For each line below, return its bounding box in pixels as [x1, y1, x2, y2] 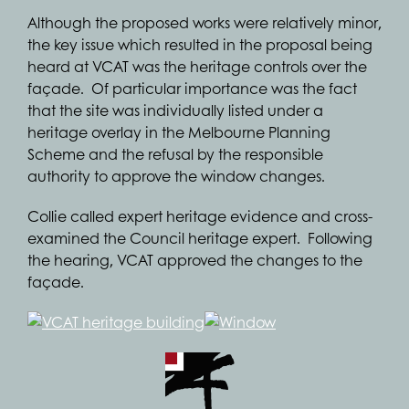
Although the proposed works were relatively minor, [27, 12, 382, 33]
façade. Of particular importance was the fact [27, 78, 357, 99]
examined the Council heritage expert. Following [27, 227, 372, 248]
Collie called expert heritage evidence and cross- [27, 205, 372, 226]
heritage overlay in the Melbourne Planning [27, 121, 330, 142]
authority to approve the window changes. [27, 165, 325, 186]
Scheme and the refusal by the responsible [27, 143, 323, 164]
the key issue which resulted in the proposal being [27, 34, 372, 55]
